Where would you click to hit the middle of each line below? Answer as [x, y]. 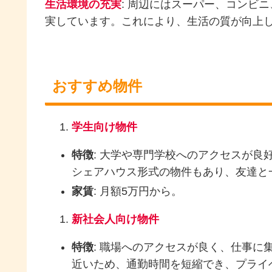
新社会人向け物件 [115, 219]
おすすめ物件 [97, 86]
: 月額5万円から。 [138, 192]
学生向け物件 [104, 127]
